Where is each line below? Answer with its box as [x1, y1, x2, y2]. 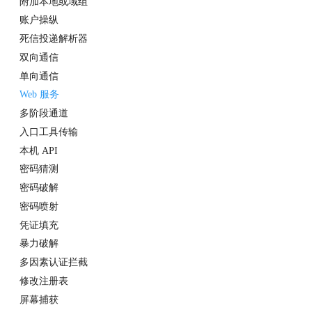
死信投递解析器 [19, 33, 88, 44]
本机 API [19, 145, 58, 156]
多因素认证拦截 [19, 257, 88, 267]
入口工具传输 [19, 126, 78, 137]
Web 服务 [19, 89, 59, 100]
